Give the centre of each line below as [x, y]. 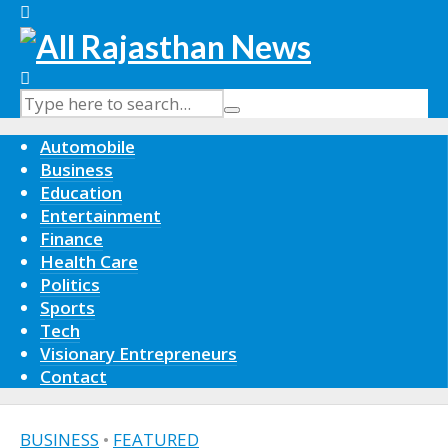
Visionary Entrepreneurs [138, 354]
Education [81, 193]
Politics [70, 285]
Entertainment [100, 216]
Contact [73, 377]
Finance [71, 239]
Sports [67, 308]
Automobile [87, 147]
